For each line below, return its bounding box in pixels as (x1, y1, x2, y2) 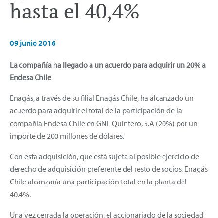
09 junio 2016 (10, 37, 56, 48)
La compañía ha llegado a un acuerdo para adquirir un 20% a (10, 59, 206, 70)
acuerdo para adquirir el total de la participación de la (10, 105, 182, 115)
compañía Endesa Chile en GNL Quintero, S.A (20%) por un (10, 118, 198, 128)
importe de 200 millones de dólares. (10, 130, 124, 141)
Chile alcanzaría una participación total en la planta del (10, 176, 187, 186)
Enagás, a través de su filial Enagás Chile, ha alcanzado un (10, 92, 194, 103)
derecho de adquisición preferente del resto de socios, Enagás (10, 163, 208, 174)
